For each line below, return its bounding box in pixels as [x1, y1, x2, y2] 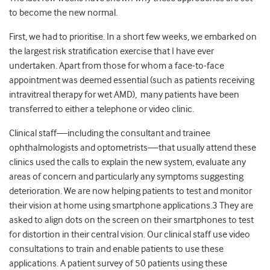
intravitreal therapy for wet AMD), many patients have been [9, 89, 239, 101]
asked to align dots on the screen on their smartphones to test [9, 215, 254, 226]
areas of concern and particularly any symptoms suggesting [9, 171, 243, 183]
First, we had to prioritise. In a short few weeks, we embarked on [9, 31, 257, 43]
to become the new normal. [9, 7, 119, 19]
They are [218, 200, 253, 212]
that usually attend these [159, 142, 256, 154]
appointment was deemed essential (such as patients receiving [9, 75, 254, 86]
